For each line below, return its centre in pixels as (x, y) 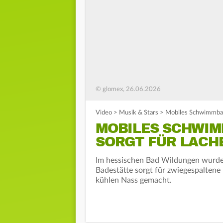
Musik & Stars (139, 113)
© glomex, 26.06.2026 (128, 90)
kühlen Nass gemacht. (134, 180)
